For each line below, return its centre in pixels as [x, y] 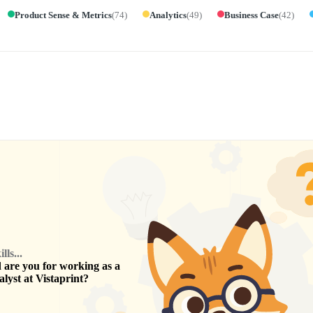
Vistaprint [59, 279]
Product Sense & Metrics [63, 15]
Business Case [251, 15]
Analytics [168, 15]
